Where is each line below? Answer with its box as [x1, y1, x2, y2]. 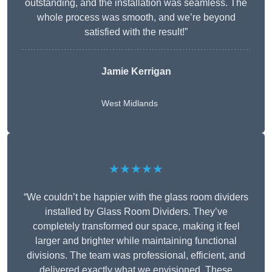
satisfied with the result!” [84, 27, 188, 38]
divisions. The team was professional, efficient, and [27, 250, 245, 261]
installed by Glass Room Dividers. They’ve [44, 206, 228, 217]
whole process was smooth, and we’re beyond [36, 12, 236, 23]
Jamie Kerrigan [101, 66, 171, 77]
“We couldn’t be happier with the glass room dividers [24, 192, 248, 203]
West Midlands [101, 98, 158, 109]
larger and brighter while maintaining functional [35, 236, 237, 246]
